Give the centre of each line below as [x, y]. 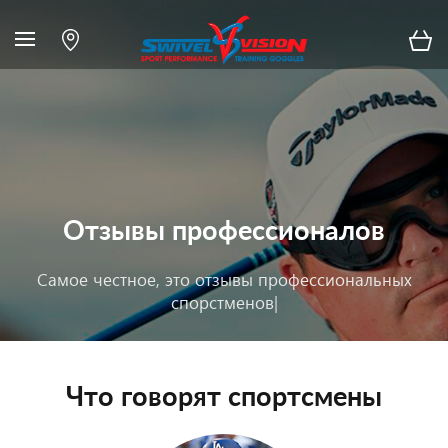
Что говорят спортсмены [224, 397]
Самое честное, [100, 279]
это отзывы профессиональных [288, 279]
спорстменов [222, 302]
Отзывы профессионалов [224, 231]
